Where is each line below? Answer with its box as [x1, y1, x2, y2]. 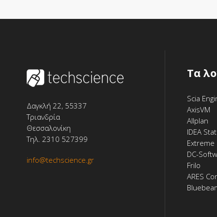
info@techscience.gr [27, 155, 94, 165]
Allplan [187, 115, 208, 125]
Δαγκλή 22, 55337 [27, 100, 87, 110]
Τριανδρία [27, 111, 60, 122]
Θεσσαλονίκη [27, 123, 71, 133]
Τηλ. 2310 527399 [27, 134, 88, 144]
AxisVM [187, 104, 210, 114]
